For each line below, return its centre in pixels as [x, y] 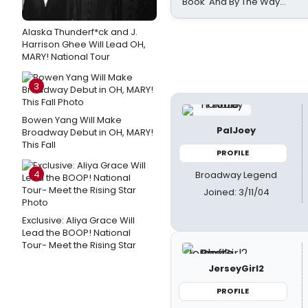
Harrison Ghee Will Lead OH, [84, 44]
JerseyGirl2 [236, 268]
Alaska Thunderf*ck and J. [80, 32]
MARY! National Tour [66, 57]
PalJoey [236, 130]
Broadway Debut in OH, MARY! [88, 132]
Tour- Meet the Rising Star [79, 245]
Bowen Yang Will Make [72, 120]
